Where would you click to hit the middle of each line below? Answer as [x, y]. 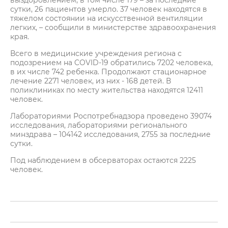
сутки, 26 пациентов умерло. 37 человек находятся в [109, 9]
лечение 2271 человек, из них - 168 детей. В [91, 81]
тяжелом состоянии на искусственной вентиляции [107, 18]
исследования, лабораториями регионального [99, 125]
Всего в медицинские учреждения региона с [96, 53]
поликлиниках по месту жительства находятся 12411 [107, 90]
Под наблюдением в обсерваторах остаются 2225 [103, 160]
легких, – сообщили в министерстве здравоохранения [113, 27]
